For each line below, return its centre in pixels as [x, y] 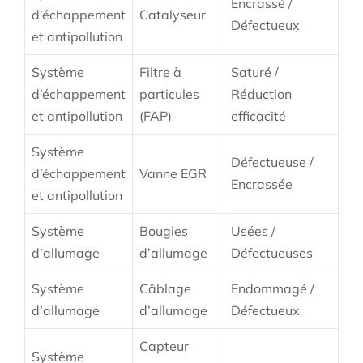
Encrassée [262, 184]
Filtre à [160, 73]
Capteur [164, 346]
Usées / [253, 231]
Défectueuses [272, 253]
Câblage [165, 289]
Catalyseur [173, 15]
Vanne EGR [173, 174]
